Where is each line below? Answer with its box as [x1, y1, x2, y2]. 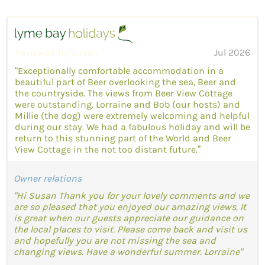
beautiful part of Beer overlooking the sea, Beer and [15, 76, 236, 88]
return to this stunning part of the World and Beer [15, 132, 231, 144]
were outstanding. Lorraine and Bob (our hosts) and [15, 99, 240, 111]
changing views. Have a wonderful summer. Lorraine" [14, 246, 243, 258]
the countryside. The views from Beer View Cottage [15, 88, 232, 99]
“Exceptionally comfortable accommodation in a [15, 65, 224, 77]
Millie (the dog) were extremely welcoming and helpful [15, 110, 250, 122]
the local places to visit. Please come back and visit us [14, 224, 247, 235]
